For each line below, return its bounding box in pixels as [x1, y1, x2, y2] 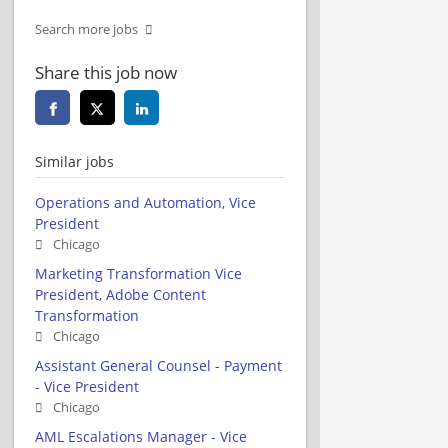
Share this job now [35, 60, 177, 84]
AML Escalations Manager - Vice [35, 426, 247, 446]
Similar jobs [35, 151, 114, 171]
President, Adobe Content [35, 284, 206, 304]
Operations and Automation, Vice [35, 192, 256, 212]
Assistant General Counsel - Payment [35, 355, 282, 375]
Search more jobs [35, 20, 138, 38]
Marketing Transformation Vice [35, 263, 242, 283]
